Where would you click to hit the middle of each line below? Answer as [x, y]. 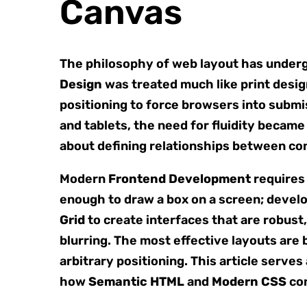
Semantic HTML [136, 282]
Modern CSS [249, 282]
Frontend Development [180, 179]
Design [81, 84]
